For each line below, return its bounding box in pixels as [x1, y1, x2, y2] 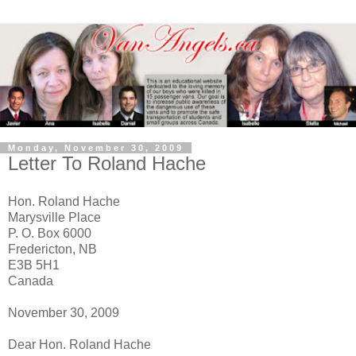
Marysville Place [8, 210, 101, 224]
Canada [8, 273, 53, 288]
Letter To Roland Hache [8, 152, 206, 174]
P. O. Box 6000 [8, 226, 91, 240]
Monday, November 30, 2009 [8, 142, 184, 153]
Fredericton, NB [8, 242, 97, 256]
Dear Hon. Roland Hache [8, 337, 151, 351]
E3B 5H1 [8, 257, 60, 272]
